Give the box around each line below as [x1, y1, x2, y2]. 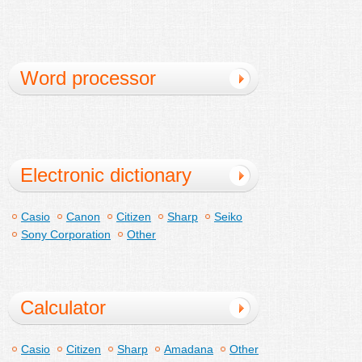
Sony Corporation [21, 227, 111, 241]
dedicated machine [20, 99, 180, 121]
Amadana [164, 342, 213, 356]
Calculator [20, 296, 106, 318]
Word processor [20, 66, 156, 89]
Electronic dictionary [20, 163, 192, 186]
